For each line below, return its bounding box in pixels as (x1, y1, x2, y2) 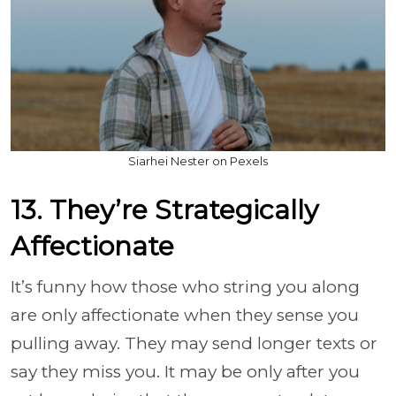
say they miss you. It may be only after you (11, 361, 360, 382)
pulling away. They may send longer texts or (11, 332, 377, 354)
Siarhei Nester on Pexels (128, 153, 268, 168)
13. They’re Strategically (11, 193, 318, 226)
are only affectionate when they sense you (11, 304, 359, 325)
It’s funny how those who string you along (11, 276, 360, 297)
